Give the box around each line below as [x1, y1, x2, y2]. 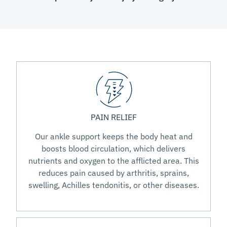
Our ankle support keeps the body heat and [34, 131, 193, 142]
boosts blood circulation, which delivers [42, 143, 185, 154]
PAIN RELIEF [90, 112, 137, 123]
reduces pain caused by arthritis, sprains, [38, 168, 189, 178]
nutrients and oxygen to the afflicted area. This [28, 156, 199, 166]
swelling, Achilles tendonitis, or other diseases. [28, 180, 199, 191]
